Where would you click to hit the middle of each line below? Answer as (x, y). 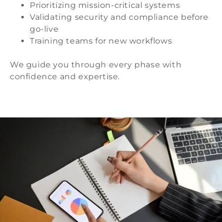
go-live (44, 29)
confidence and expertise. (65, 77)
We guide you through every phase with (96, 65)
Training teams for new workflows (101, 41)
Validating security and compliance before (119, 17)
